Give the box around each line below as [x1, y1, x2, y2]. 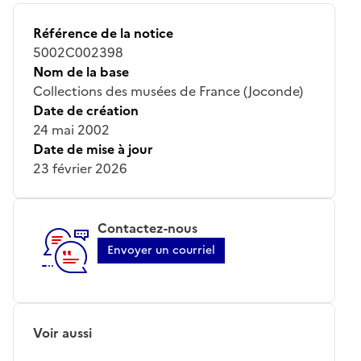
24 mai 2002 [33, 119, 110, 139]
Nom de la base [33, 61, 129, 81]
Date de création [33, 100, 139, 120]
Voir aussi [33, 322, 92, 342]
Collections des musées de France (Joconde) [33, 81, 303, 101]
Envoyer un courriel [107, 241, 215, 259]
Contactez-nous [98, 218, 197, 238]
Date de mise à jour [33, 139, 153, 159]
